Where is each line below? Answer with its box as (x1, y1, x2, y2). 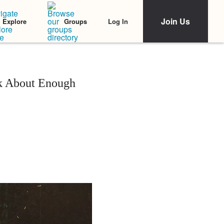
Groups (64, 16, 87, 26)
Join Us (161, 15, 190, 27)
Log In (108, 16, 128, 26)
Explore (2, 16, 26, 26)
